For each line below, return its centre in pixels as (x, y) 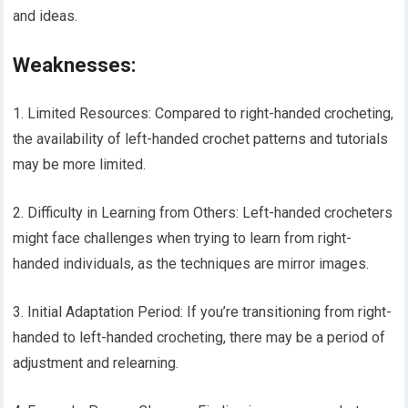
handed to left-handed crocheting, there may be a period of (199, 337)
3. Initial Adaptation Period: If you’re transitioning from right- (203, 311)
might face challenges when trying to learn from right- (183, 238)
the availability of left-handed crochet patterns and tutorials (201, 138)
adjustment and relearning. (96, 362)
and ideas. (46, 15)
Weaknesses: (75, 65)
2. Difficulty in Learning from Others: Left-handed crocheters (203, 212)
